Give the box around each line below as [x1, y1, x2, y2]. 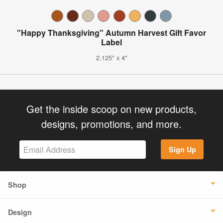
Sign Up [168, 144, 196, 155]
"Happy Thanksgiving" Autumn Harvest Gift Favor [17, 26, 206, 38]
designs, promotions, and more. [41, 116, 182, 131]
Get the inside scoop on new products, [26, 101, 197, 116]
